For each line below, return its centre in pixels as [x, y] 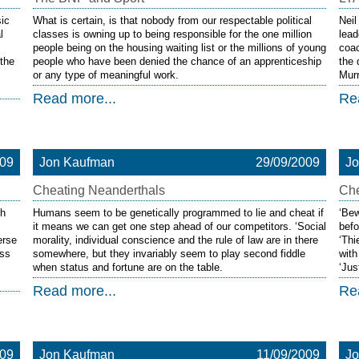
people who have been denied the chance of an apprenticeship [177, 61]
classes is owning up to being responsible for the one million [172, 34]
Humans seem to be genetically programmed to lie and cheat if [178, 213]
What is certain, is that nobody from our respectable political [172, 20]
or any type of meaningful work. [105, 75]
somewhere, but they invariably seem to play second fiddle [169, 254]
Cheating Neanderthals [99, 190]
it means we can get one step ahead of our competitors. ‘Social [179, 226]
